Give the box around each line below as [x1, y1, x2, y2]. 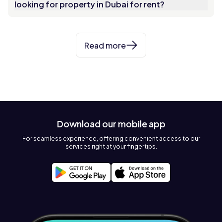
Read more [84, 40, 126, 51]
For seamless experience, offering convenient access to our [22, 135, 200, 142]
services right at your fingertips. [65, 143, 157, 150]
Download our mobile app [56, 118, 166, 129]
